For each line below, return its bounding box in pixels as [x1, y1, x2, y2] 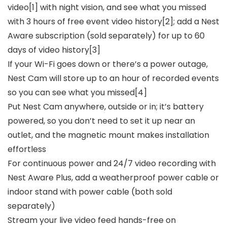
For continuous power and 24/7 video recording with [8, 158, 216, 170]
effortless [8, 143, 46, 156]
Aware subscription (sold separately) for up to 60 [8, 30, 205, 42]
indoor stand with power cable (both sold [8, 186, 172, 198]
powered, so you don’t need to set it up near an [8, 115, 195, 127]
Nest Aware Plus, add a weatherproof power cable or [8, 172, 219, 184]
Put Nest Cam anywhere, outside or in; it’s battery [8, 101, 204, 113]
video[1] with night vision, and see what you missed [8, 2, 206, 14]
